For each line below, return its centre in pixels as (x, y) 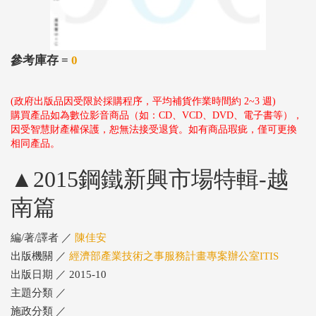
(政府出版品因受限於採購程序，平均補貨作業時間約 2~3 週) (143, 101)
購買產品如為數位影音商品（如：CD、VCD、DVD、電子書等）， (157, 115)
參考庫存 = (41, 60)
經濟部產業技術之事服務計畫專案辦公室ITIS (174, 256)
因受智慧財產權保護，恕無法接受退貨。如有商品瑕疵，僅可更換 (154, 129)
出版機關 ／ (40, 256)
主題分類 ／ (38, 293)
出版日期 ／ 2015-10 (59, 274)
